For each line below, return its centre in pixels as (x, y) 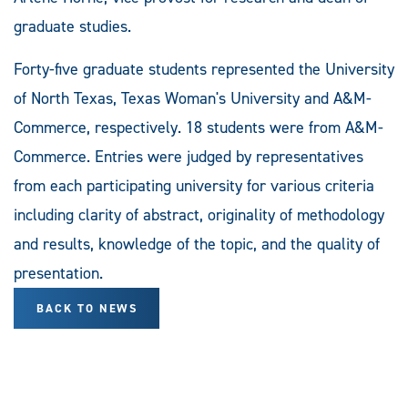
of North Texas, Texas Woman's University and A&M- (193, 98)
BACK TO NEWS (87, 308)
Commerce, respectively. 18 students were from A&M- (199, 127)
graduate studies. (72, 26)
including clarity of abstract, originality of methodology (199, 214)
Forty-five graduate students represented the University (204, 69)
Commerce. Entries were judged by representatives (189, 156)
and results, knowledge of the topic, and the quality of (197, 244)
